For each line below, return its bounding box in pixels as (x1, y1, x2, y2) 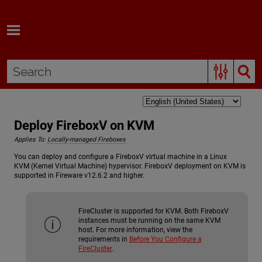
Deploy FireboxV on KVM (14, 118, 154, 133)
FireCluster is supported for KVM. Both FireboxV (78, 206, 229, 215)
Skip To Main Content (97, 12, 165, 20)
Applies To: (14, 136, 47, 144)
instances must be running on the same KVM (78, 216, 220, 225)
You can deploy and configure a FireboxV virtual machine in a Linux (14, 152, 227, 161)
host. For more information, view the (78, 225, 192, 234)
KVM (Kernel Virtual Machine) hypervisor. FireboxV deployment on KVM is (14, 161, 246, 170)
